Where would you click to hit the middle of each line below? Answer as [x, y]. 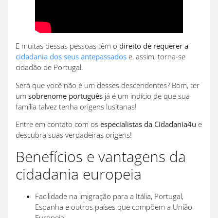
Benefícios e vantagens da [101, 157]
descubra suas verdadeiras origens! [77, 135]
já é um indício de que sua [146, 96]
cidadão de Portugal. [52, 67]
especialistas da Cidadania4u [148, 124]
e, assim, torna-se [157, 57]
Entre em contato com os [58, 124]
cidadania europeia [84, 174]
